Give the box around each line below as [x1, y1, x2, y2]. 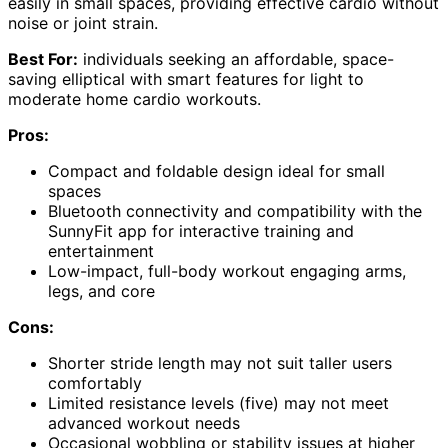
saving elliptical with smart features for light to [8, 68, 364, 89]
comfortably [48, 372, 142, 393]
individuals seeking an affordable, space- [78, 48, 394, 69]
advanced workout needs [48, 412, 240, 433]
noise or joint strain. [8, 12, 158, 33]
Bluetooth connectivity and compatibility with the [48, 200, 422, 221]
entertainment [48, 240, 154, 261]
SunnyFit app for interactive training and [48, 220, 354, 241]
